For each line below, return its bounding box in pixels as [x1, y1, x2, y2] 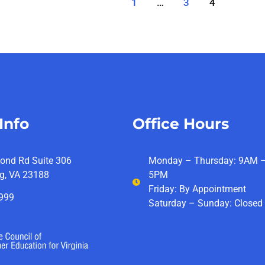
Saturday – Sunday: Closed [148, 198, 263, 209]
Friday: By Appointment [148, 183, 247, 195]
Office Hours [132, 115, 229, 132]
